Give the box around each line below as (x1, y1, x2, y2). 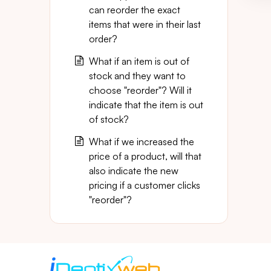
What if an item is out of (89, 55, 189, 67)
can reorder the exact (89, 4, 180, 16)
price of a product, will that (89, 150, 201, 162)
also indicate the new (89, 165, 178, 177)
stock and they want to (89, 70, 186, 82)
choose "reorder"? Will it (89, 84, 192, 96)
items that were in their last (89, 18, 201, 30)
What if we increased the (89, 135, 194, 148)
